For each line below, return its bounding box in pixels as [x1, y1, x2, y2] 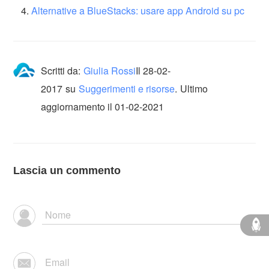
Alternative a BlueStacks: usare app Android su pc [31, 3, 245, 17]
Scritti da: [41, 63, 81, 77]
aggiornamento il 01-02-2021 [41, 99, 165, 113]
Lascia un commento [13, 164, 121, 177]
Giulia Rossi [83, 63, 136, 77]
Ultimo [180, 81, 208, 95]
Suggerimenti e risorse [79, 81, 175, 95]
